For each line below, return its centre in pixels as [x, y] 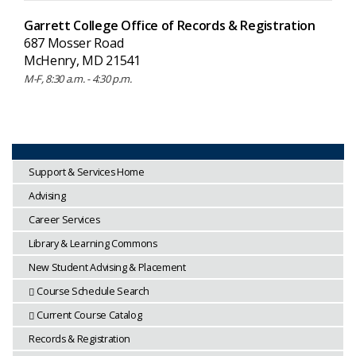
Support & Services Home [87, 172]
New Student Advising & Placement [107, 268]
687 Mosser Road [74, 43]
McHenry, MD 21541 [82, 61]
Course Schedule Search [93, 292]
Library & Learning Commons [93, 244]
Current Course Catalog [89, 315]
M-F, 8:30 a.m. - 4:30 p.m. [78, 79]
